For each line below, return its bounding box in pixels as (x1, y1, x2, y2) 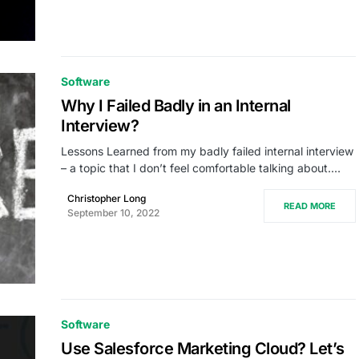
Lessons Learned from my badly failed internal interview (61, 144, 353, 159)
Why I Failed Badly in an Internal (61, 96, 291, 116)
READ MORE (284, 200, 336, 212)
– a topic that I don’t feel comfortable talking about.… (61, 161, 341, 175)
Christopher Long (67, 192, 146, 205)
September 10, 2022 (67, 207, 159, 220)
